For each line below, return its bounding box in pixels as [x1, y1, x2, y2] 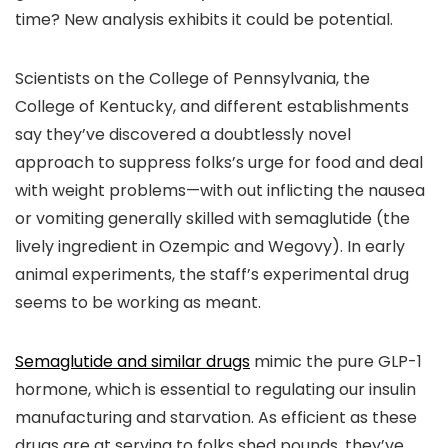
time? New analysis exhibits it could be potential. [15, 8, 393, 31]
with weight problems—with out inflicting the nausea [15, 179, 425, 202]
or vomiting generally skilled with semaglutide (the [15, 207, 410, 230]
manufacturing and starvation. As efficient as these [15, 406, 417, 429]
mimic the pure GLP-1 [250, 350, 422, 373]
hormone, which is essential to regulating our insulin [15, 378, 416, 401]
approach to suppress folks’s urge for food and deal [15, 151, 423, 174]
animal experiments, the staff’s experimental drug [15, 263, 409, 286]
